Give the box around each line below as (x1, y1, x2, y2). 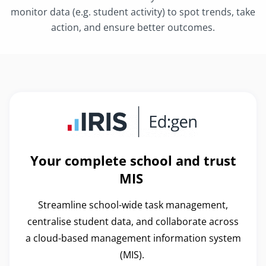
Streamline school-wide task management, (38, 198, 228, 211)
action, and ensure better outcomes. (51, 21, 215, 34)
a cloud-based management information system (25, 231, 241, 245)
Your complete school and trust (30, 151, 236, 169)
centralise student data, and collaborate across (27, 214, 239, 228)
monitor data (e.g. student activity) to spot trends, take (11, 5, 255, 19)
